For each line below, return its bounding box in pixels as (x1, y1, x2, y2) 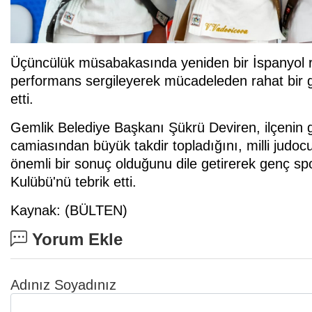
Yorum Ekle (27, 229, 123, 249)
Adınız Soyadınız (10, 276, 116, 292)
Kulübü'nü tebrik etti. (10, 173, 136, 189)
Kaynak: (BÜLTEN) (10, 202, 127, 218)
